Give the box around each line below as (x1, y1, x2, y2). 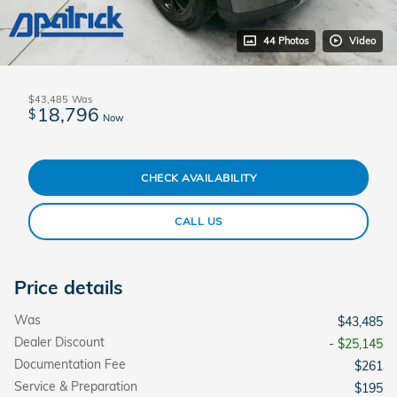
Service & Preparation (14, 378, 137, 394)
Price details (14, 275, 123, 299)
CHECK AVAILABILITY (141, 170, 256, 184)
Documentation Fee (14, 355, 126, 372)
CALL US (175, 214, 222, 229)
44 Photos (263, 34, 308, 47)
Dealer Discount (14, 333, 105, 350)
